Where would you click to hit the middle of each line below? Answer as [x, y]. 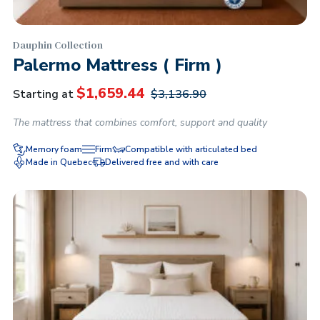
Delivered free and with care [162, 162]
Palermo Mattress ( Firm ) [117, 65]
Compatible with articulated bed [191, 149]
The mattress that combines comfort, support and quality [140, 122]
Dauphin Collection [58, 45]
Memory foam [54, 149]
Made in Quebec [59, 162]
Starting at [43, 94]
